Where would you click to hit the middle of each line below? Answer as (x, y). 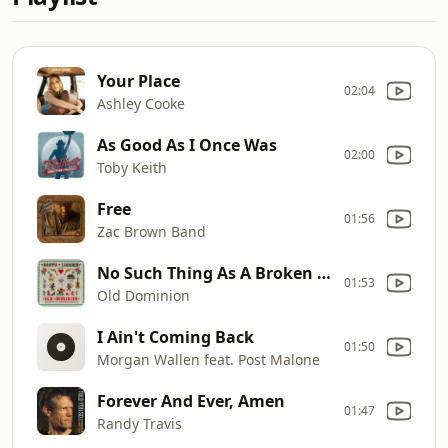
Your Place (138, 80)
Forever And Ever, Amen (191, 400)
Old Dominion (143, 295)
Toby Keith (132, 167)
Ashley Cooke (141, 103)
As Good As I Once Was (187, 144)
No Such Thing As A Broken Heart (324, 272)
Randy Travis (139, 423)
